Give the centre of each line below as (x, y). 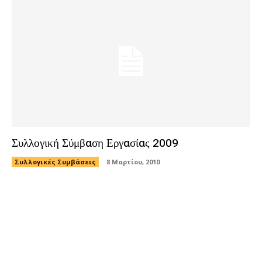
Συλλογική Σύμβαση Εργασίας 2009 (95, 143)
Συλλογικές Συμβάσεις (55, 161)
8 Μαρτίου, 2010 (133, 161)
